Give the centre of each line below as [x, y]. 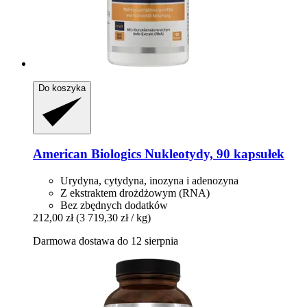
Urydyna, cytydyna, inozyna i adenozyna [149, 181]
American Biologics [87, 154]
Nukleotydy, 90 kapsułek [213, 154]
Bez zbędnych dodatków [114, 205]
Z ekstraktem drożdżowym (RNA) [135, 193]
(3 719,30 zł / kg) [113, 218]
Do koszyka [62, 88]
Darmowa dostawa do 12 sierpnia [106, 241]
